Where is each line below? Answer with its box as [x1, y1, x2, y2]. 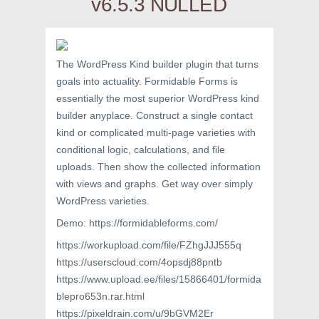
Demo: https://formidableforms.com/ [56, 217, 218, 229]
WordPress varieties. [56, 195, 150, 206]
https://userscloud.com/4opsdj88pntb [56, 256, 222, 268]
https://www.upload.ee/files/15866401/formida [56, 273, 261, 285]
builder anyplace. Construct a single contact [56, 110, 253, 121]
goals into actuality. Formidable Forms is [56, 75, 238, 87]
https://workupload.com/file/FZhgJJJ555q [56, 239, 241, 251]
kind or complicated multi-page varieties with [56, 127, 256, 138]
